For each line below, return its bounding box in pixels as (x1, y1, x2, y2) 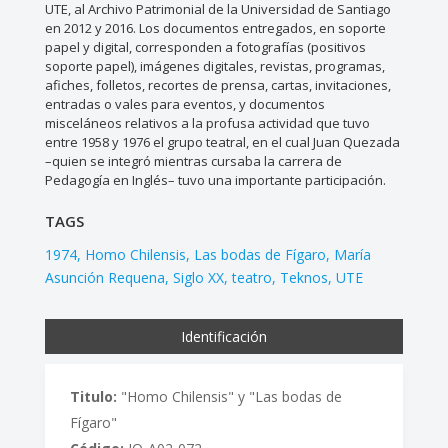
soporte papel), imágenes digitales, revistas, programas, (44, 57, 385, 76)
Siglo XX (172, 268, 224, 288)
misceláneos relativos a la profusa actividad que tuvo (44, 114, 370, 133)
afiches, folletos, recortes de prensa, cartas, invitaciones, (44, 76, 391, 95)
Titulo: (69, 387, 117, 407)
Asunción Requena (44, 268, 165, 288)
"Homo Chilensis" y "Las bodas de (116, 387, 342, 407)
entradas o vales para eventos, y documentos (44, 95, 325, 114)
